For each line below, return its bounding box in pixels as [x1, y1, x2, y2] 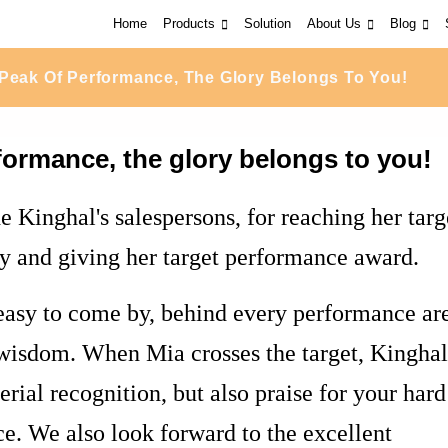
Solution [244, 16, 291, 31]
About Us [307, 16, 361, 31]
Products [163, 16, 215, 31]
